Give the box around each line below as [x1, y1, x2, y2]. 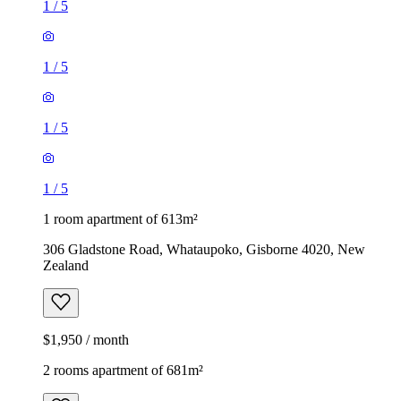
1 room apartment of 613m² [43, 210, 198, 226]
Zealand [43, 257, 89, 273]
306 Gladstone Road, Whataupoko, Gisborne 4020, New [43, 241, 365, 257]
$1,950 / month [43, 331, 129, 347]
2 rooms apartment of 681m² [43, 362, 203, 378]
